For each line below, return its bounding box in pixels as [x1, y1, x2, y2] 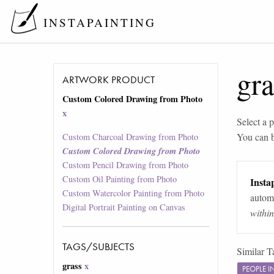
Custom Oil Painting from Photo [62, 173, 177, 185]
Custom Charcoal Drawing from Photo [62, 131, 199, 143]
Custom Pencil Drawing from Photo [62, 159, 189, 171]
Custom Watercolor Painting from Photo [62, 187, 205, 199]
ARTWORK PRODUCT [62, 73, 155, 87]
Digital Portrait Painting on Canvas [62, 201, 186, 213]
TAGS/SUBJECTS [62, 240, 135, 254]
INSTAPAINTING [43, 15, 156, 31]
